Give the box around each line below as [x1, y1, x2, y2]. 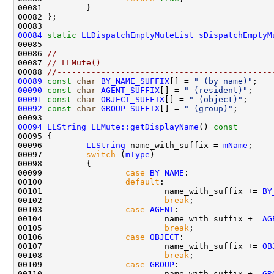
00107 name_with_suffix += [18, 241, 262, 251]
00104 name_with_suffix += [18, 213, 262, 223]
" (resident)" [184, 85, 248, 95]
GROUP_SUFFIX [101, 103, 160, 113]
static [47, 30, 76, 40]
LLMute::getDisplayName [91, 122, 199, 131]
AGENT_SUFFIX [101, 85, 160, 95]
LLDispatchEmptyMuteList [81, 30, 194, 40]
